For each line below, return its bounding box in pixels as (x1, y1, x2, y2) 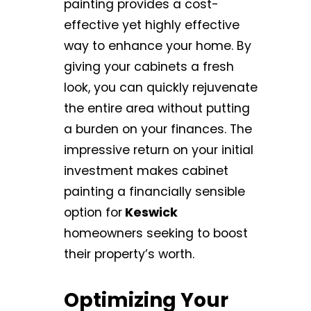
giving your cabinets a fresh (64, 58, 234, 76)
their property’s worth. (64, 246, 194, 263)
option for (64, 204, 122, 221)
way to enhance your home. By (64, 37, 251, 55)
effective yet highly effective (64, 17, 239, 34)
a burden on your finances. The (64, 121, 252, 138)
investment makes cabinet (64, 162, 228, 180)
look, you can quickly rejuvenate (64, 79, 258, 96)
